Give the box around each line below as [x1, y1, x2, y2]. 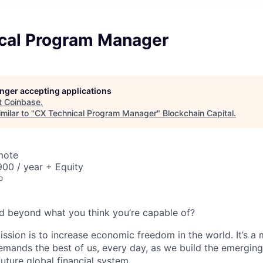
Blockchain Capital [163, 107, 234, 118]
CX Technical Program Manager [35, 107, 157, 118]
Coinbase [4, 96, 41, 107]
